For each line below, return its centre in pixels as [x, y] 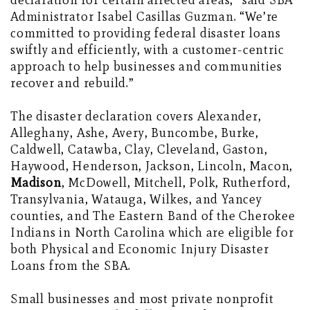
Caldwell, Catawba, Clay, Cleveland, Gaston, [139, 150]
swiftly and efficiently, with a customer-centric [147, 50]
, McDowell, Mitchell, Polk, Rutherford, [176, 183]
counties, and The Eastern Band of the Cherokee [153, 216]
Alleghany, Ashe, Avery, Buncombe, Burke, [135, 133]
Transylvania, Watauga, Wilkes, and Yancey [136, 200]
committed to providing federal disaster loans [146, 34]
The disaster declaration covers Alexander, [136, 117]
